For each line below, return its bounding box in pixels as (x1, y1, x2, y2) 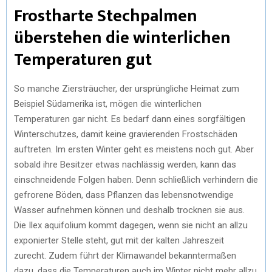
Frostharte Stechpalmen (14, 1, 197, 30)
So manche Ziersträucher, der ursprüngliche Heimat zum (14, 83, 239, 94)
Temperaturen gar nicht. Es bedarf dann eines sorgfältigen (14, 113, 245, 124)
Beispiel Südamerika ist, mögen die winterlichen (14, 98, 202, 109)
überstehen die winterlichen (14, 23, 231, 52)
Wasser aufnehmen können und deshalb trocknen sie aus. (14, 204, 245, 216)
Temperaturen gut (14, 45, 152, 74)
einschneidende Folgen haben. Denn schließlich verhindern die (14, 174, 258, 185)
